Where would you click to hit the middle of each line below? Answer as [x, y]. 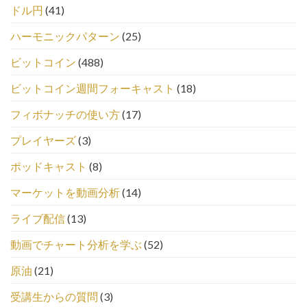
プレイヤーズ [43, 140]
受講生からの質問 [54, 297]
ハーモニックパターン [65, 36]
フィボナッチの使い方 [65, 114]
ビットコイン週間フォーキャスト [93, 88]
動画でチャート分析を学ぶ [76, 245]
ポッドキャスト [49, 167]
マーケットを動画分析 [65, 193]
